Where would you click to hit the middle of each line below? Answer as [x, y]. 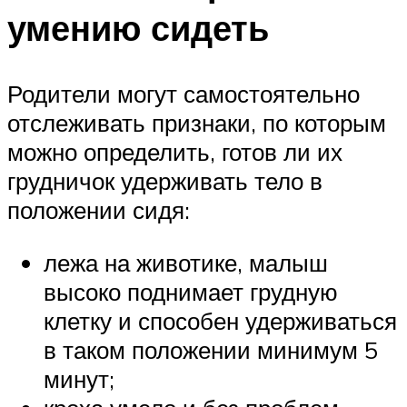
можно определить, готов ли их [175, 152]
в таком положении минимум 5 [211, 349]
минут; [79, 378]
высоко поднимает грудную [191, 291]
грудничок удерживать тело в [165, 181]
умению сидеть [138, 28]
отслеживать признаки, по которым [197, 123]
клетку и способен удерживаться [220, 320]
